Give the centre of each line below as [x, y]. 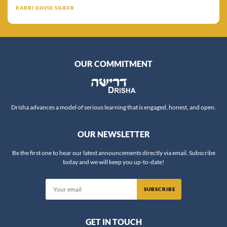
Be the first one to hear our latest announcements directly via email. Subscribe [113, 153]
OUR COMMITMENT [113, 64]
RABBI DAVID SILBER [45, 8]
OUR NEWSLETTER [113, 134]
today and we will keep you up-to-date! [113, 162]
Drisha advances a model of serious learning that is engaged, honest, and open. [113, 107]
